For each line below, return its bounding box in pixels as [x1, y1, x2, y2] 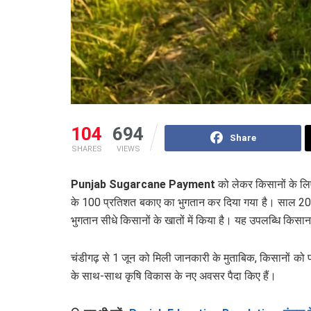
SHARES [71, 144, 102, 154]
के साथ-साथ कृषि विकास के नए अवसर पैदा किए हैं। [71, 269, 276, 283]
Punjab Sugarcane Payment [71, 178, 216, 192]
